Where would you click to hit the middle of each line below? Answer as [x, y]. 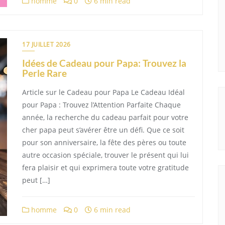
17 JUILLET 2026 [46, 44]
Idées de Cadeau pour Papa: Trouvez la [104, 63]
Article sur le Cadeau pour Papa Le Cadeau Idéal [103, 92]
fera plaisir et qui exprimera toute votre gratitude [105, 167]
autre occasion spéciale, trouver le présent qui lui [105, 155]
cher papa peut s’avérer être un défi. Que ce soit [103, 130]
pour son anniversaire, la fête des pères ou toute [104, 142]
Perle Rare [44, 73]
